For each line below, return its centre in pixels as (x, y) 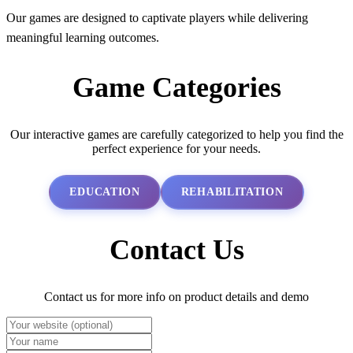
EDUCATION (105, 192)
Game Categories (176, 88)
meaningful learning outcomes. (83, 38)
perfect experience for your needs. (176, 149)
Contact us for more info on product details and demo (176, 296)
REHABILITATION (232, 192)
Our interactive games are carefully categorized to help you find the (176, 135)
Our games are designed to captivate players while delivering (157, 18)
